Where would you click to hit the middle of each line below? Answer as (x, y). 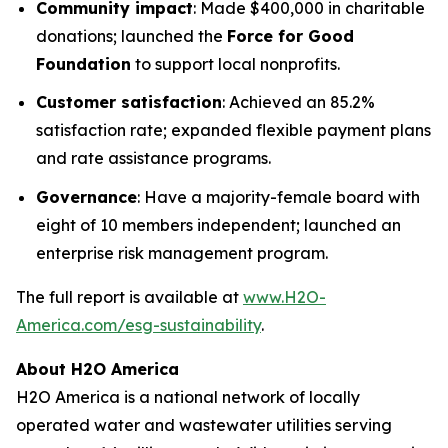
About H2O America (97, 368)
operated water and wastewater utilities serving (204, 424)
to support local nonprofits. (235, 63)
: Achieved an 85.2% (298, 102)
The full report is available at (129, 296)
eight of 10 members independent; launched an (218, 224)
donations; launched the (131, 35)
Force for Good (290, 35)
